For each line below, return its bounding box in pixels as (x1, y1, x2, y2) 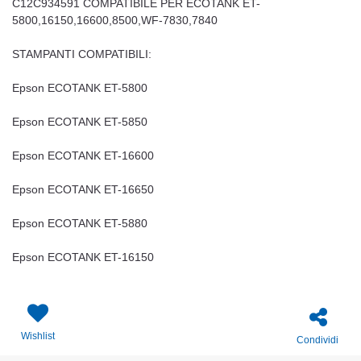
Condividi (297, 334, 338, 346)
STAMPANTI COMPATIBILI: (12, 48, 151, 61)
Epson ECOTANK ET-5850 (12, 115, 147, 129)
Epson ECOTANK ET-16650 (12, 183, 154, 197)
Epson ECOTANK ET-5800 (12, 81, 147, 95)
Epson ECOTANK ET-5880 (12, 217, 147, 230)
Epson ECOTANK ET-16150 (12, 251, 154, 264)
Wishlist (20, 330, 55, 342)
